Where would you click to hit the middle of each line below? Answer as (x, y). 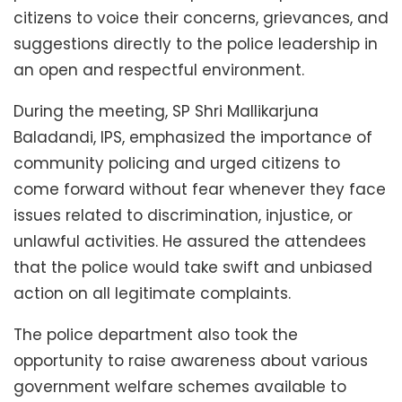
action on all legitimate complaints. (152, 294)
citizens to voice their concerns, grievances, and (201, 18)
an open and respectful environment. (159, 70)
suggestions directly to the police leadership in (196, 44)
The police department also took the (156, 335)
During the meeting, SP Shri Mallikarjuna (166, 112)
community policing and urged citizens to (177, 164)
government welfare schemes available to (180, 387)
